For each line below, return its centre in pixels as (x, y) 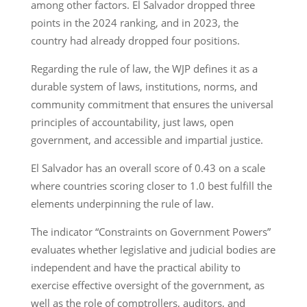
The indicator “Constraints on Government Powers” (150, 231)
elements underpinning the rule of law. (125, 203)
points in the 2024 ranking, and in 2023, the (134, 22)
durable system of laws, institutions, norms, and (144, 86)
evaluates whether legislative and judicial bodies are (153, 249)
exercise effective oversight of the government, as (147, 285)
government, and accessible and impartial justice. (149, 139)
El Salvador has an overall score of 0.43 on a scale (148, 168)
